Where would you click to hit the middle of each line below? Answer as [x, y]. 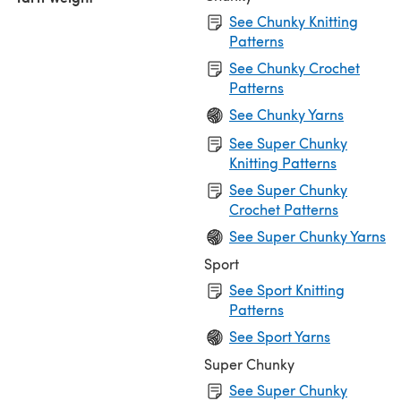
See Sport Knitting [287, 289]
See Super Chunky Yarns [307, 235]
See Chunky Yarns [286, 114]
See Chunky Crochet [294, 67]
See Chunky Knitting [294, 21]
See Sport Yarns [280, 336]
